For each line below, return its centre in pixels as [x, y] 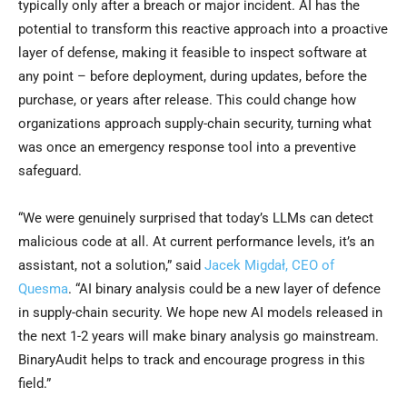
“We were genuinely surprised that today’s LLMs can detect [196, 218]
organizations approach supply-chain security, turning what [195, 124]
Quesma [43, 289]
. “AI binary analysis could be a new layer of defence [224, 289]
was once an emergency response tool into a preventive [187, 148]
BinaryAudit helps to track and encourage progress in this [192, 360]
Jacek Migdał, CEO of [269, 266]
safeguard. [50, 171]
